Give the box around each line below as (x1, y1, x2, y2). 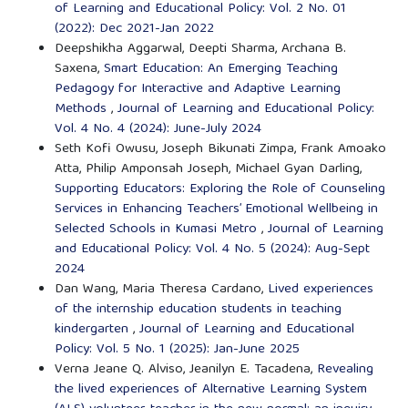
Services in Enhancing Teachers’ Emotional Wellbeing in (54, 197, 378, 221)
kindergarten (54, 317, 133, 342)
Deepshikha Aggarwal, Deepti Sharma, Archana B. (54, 36, 346, 61)
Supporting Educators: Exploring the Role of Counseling (54, 177, 385, 201)
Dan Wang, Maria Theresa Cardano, (54, 277, 268, 301)
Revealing (316, 357, 373, 382)
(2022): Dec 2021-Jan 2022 (54, 16, 214, 41)
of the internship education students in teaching (54, 297, 342, 321)
